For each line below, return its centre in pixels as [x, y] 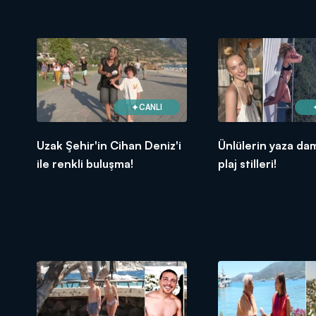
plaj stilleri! [247, 164]
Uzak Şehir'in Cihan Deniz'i [109, 146]
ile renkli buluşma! [85, 164]
